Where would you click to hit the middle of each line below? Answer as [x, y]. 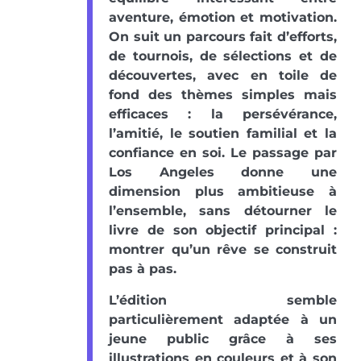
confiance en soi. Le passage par [223, 153]
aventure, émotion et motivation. [223, 18]
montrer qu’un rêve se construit [223, 250]
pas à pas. [143, 269]
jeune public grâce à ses [223, 339]
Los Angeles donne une [223, 172]
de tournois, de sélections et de [223, 56]
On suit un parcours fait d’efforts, [223, 37]
